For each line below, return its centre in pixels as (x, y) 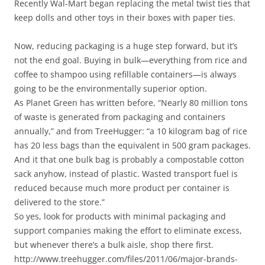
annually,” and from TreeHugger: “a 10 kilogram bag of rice (131, 131)
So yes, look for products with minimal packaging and (120, 216)
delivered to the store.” (59, 202)
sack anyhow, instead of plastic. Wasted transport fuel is (126, 174)
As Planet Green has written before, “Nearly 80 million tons (131, 103)
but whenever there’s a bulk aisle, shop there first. (114, 245)
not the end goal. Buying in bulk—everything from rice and (131, 60)
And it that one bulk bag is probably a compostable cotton (129, 159)
